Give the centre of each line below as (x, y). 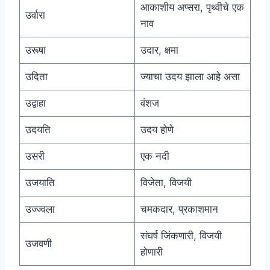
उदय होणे (157, 130)
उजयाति (40, 183)
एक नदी (155, 156)
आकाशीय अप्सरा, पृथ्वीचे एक (192, 8)
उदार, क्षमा (159, 50)
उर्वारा (35, 15)
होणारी (151, 252)
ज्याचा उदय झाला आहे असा (190, 77)
